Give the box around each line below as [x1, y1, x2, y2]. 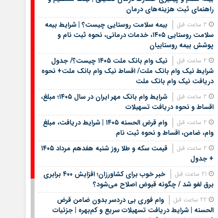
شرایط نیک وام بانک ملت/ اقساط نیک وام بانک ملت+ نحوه [41, 65, 214, 76]
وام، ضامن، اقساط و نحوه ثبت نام [115, 127, 214, 138]
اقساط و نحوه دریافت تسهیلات [125, 101, 214, 112]
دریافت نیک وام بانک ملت [135, 75, 214, 87]
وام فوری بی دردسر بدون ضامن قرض [56, 194, 164, 205]
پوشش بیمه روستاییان [149, 39, 214, 51]
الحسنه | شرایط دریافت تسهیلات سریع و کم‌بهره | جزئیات [52, 204, 214, 216]
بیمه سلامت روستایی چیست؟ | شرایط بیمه [44, 19, 167, 30]
